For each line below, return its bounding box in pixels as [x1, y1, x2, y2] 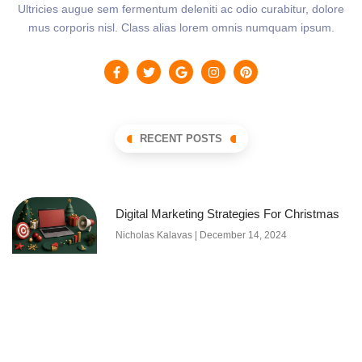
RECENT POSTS [140, 133, 222, 145]
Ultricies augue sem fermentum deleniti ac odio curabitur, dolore [18, 2, 344, 16]
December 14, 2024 [196, 229, 287, 242]
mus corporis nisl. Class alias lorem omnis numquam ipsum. [27, 21, 335, 35]
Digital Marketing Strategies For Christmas [115, 207, 339, 221]
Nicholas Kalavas [115, 229, 195, 242]
